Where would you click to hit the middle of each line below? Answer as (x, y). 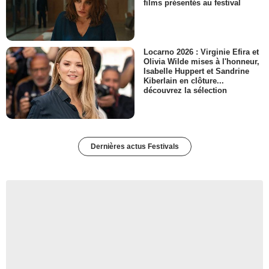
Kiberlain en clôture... (184, 81)
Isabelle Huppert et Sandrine (196, 71)
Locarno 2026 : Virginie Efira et (201, 52)
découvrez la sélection (185, 91)
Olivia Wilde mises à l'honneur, (201, 62)
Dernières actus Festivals (134, 147)
